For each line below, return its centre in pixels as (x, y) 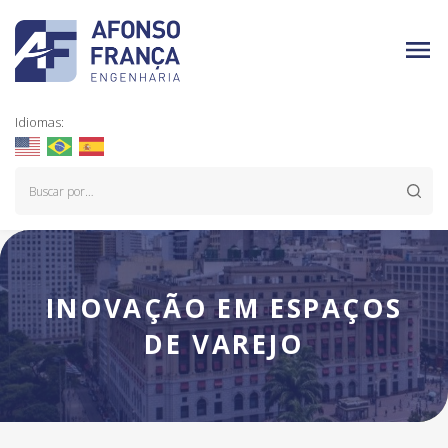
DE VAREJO (224, 344)
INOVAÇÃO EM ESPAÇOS (224, 308)
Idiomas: (39, 122)
